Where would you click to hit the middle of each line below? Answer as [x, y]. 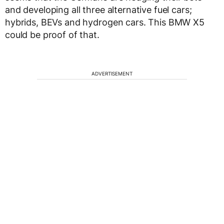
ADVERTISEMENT [112, 73]
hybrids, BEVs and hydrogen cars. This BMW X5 [105, 22]
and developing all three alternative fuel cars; [98, 10]
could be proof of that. [52, 35]
